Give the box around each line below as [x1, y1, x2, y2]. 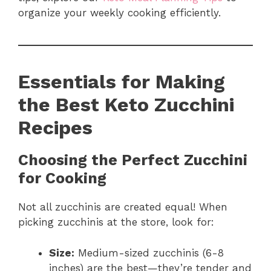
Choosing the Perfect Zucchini [18, 151, 247, 169]
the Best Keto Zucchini [18, 93, 234, 117]
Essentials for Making [18, 70, 225, 94]
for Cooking [18, 169, 106, 188]
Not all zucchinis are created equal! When [18, 201, 227, 214]
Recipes [18, 116, 93, 140]
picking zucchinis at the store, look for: [18, 216, 214, 229]
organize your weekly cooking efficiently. [18, 7, 221, 19]
